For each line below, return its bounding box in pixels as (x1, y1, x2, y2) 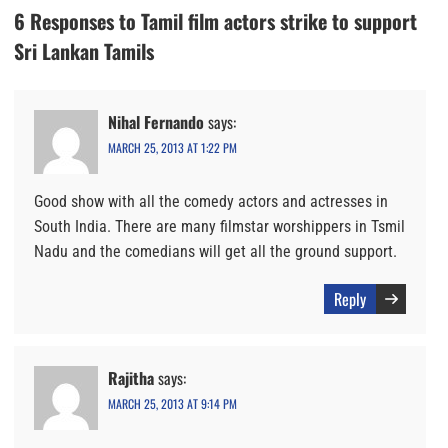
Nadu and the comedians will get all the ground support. (34, 242, 397, 262)
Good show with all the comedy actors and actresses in (34, 192, 388, 212)
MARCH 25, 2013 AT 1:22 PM (108, 139, 237, 157)
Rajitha (108, 366, 154, 391)
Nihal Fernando (108, 110, 204, 135)
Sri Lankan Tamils (14, 36, 154, 67)
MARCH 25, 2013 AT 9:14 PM (108, 395, 237, 413)
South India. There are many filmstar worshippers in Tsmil (34, 217, 405, 237)
